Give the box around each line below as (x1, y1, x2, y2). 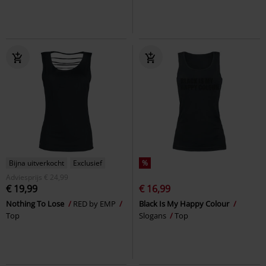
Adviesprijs (6, 172, 42, 182)
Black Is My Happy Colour (139, 198, 231, 209)
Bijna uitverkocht (9, 157, 64, 168)
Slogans (139, 210, 168, 221)
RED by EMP (73, 198, 118, 209)
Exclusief (73, 157, 102, 168)
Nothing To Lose (6, 198, 66, 209)
